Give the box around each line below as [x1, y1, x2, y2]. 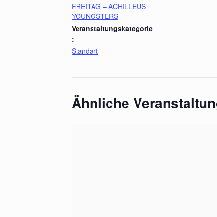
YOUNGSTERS [72, 11, 118, 21]
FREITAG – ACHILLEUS [72, 1, 146, 12]
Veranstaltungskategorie [72, 23, 153, 33]
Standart [72, 46, 98, 56]
